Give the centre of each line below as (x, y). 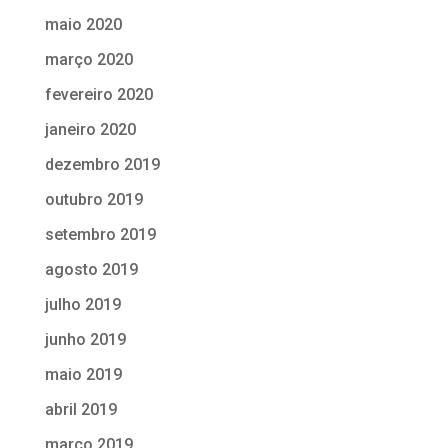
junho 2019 (85, 339)
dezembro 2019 (102, 164)
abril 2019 (80, 409)
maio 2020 (83, 24)
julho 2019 (82, 304)
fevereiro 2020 (98, 94)
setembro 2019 (100, 234)
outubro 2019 (93, 199)
